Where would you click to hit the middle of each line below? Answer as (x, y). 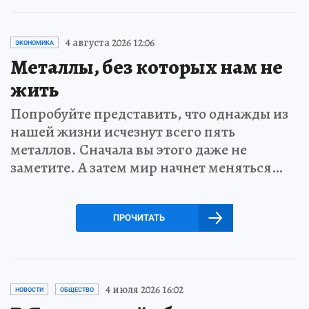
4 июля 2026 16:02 (144, 289)
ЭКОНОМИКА (34, 42)
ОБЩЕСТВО (77, 289)
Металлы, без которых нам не (147, 67)
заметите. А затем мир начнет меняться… (147, 167)
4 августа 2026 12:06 (110, 42)
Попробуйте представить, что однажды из (149, 113)
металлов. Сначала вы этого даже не (129, 149)
